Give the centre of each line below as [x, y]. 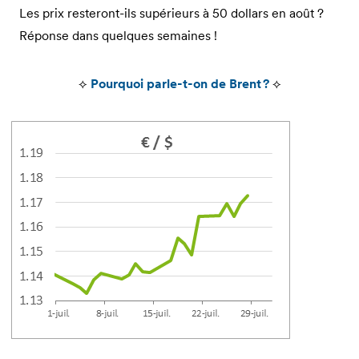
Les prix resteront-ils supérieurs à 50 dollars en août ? [171, 12]
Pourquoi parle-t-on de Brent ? [179, 83]
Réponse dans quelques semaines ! [118, 35]
